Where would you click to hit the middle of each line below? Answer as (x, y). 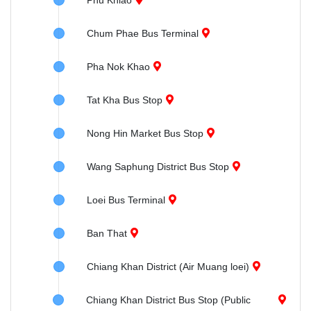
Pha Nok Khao (118, 67)
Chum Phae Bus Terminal (143, 33)
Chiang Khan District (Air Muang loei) (168, 267)
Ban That (107, 233)
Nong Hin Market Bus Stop (145, 133)
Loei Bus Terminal (126, 200)
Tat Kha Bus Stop (125, 100)
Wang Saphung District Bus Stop (158, 167)
